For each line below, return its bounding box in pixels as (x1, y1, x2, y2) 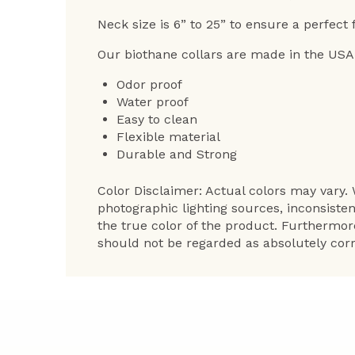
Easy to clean (116, 111, 197, 127)
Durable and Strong (116, 146, 237, 162)
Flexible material (116, 128, 220, 144)
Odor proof (116, 76, 182, 92)
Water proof (116, 94, 189, 109)
